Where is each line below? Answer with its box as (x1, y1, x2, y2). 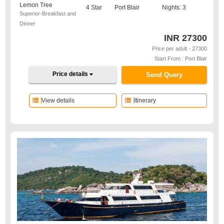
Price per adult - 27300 (151, 45, 207, 51)
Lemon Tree (19, 1, 53, 8)
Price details (52, 70, 90, 77)
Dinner (19, 20, 36, 26)
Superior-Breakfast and (19, 10, 76, 16)
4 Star (86, 4, 102, 11)
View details (41, 97, 75, 104)
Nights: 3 (161, 4, 186, 11)
